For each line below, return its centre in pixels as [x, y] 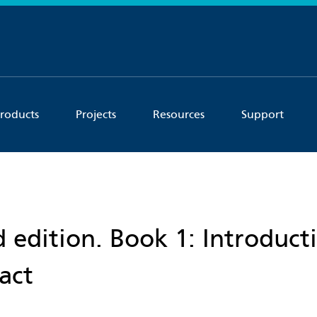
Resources [179, 115]
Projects [96, 115]
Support [263, 115]
